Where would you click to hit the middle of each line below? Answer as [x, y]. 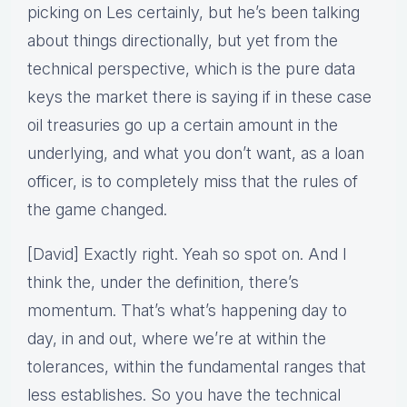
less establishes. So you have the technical [184, 395]
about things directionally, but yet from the [183, 41]
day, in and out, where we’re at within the [177, 339]
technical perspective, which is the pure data [191, 69]
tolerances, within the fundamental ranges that [197, 367]
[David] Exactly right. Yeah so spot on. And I [187, 254]
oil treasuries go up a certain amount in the [183, 125]
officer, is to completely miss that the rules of [193, 182]
